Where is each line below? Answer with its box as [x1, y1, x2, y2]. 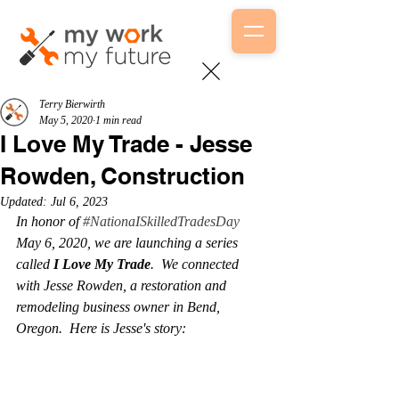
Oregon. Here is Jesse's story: [16, 321, 193, 336]
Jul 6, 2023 [51, 195, 108, 208]
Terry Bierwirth [39, 98, 105, 110]
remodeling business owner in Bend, [16, 299, 224, 314]
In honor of [16, 214, 83, 229]
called [16, 256, 53, 272]
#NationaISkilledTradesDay [83, 214, 240, 229]
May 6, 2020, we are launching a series [16, 235, 241, 250]
